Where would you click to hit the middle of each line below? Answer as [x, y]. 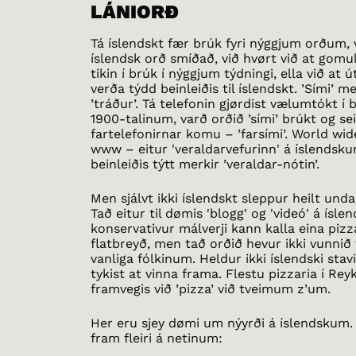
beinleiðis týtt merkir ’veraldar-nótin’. [205, 164]
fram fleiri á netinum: [157, 338]
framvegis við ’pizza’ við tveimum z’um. [211, 288]
